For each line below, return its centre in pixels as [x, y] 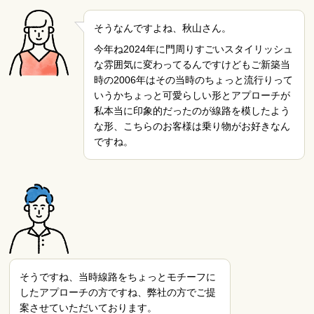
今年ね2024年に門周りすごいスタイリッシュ [193, 49]
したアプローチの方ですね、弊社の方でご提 [118, 292]
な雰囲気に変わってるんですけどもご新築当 [192, 65]
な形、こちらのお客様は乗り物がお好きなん [192, 127]
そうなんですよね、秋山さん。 [162, 28]
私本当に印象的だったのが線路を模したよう [192, 111]
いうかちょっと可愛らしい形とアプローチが [192, 96]
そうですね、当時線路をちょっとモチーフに [118, 277]
